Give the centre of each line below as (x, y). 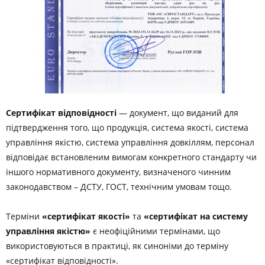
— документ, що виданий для (177, 113)
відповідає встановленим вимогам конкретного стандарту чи (131, 157)
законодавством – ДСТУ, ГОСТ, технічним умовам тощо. (119, 187)
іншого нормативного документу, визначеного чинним (118, 172)
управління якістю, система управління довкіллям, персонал (130, 142)
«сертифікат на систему (196, 216)
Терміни (24, 216)
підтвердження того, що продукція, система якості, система (127, 127)
